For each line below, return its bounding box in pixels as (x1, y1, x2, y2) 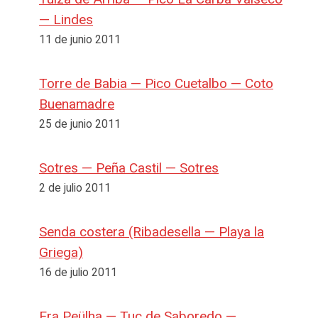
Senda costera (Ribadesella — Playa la (39, 223, 264, 240)
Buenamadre (39, 95, 114, 112)
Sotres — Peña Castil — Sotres (39, 159, 219, 176)
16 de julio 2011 (39, 265, 117, 279)
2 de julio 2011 (39, 181, 111, 194)
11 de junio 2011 (39, 33, 121, 46)
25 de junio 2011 (39, 117, 121, 131)
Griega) (39, 243, 83, 261)
